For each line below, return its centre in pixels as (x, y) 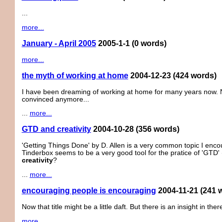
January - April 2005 (59, 43)
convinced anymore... (55, 99)
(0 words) (149, 43)
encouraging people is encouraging (89, 191)
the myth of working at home (75, 75)
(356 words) (157, 129)
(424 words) (194, 75)
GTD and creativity (56, 129)
